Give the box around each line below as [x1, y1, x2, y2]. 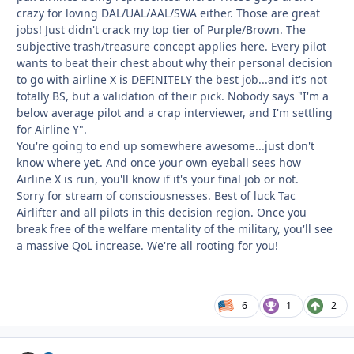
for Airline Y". [17, 121, 87, 137]
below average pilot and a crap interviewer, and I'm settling [17, 104, 333, 120]
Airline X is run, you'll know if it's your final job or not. [17, 171, 299, 186]
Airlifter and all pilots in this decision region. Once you [17, 204, 307, 220]
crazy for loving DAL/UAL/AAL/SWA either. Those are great [17, 5, 320, 21]
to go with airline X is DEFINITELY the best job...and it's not [17, 71, 327, 87]
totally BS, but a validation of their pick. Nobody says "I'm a [17, 88, 329, 104]
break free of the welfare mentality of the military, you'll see [17, 220, 333, 236]
